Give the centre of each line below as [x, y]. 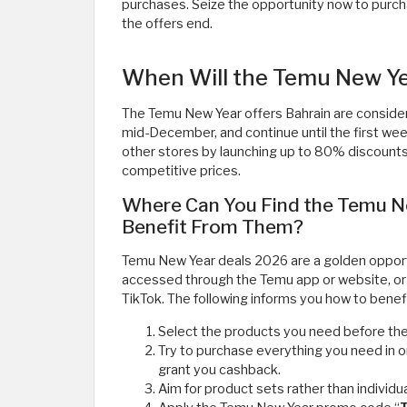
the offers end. [167, 24]
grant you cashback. [219, 370]
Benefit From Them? [213, 227]
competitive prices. [181, 171]
